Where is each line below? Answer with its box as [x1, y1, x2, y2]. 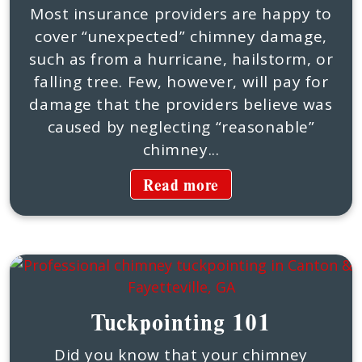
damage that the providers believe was [29, 94, 333, 115]
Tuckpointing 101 [90, 306, 271, 337]
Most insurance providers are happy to [29, 3, 333, 24]
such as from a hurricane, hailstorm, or [28, 48, 334, 69]
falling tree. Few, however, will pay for [33, 71, 329, 92]
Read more [143, 174, 219, 196]
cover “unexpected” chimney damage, [35, 26, 327, 47]
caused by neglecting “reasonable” [47, 116, 315, 137]
